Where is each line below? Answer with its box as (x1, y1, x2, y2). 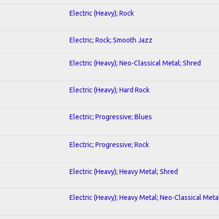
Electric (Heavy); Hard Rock (69, 86, 150, 94)
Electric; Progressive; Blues (69, 112, 152, 121)
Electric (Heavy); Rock (69, 9, 134, 17)
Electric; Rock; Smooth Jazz (69, 36, 153, 44)
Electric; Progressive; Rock (69, 140, 149, 149)
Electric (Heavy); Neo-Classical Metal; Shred (69, 59, 201, 67)
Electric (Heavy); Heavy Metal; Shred (69, 167, 178, 175)
